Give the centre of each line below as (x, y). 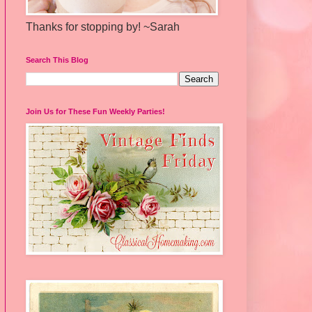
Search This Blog (57, 60)
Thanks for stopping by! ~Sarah (103, 26)
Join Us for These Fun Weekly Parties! (95, 111)
